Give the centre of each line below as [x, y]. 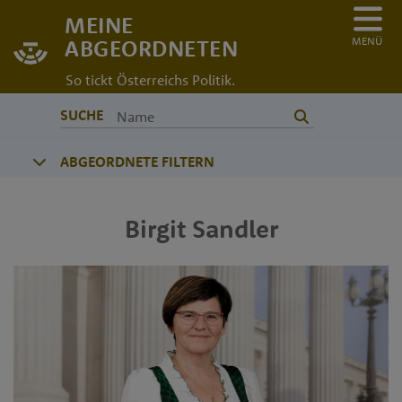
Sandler [235, 228]
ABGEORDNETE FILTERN [137, 161]
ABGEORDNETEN [151, 48]
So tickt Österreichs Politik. [150, 79]
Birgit [155, 228]
